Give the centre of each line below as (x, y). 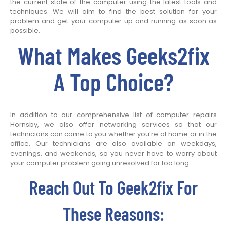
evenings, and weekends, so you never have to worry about (113, 154)
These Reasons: (113, 214)
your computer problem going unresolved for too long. (100, 163)
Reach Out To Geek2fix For (113, 187)
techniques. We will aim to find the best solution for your (113, 12)
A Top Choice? (113, 82)
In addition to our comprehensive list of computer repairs (113, 115)
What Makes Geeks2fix (113, 55)
